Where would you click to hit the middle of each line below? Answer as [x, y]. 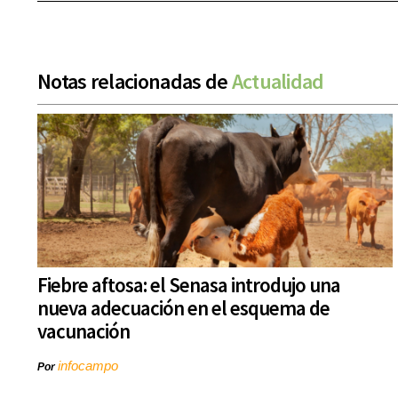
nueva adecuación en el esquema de [183, 308]
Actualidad [278, 82]
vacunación [84, 331]
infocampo [88, 366]
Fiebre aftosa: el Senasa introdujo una [189, 285]
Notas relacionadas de [135, 82]
